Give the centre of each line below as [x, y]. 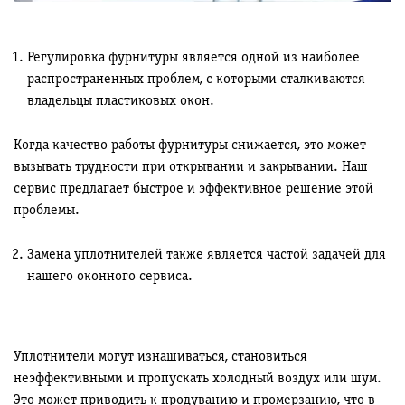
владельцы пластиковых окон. [121, 102]
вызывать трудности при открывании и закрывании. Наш [191, 168]
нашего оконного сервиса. [110, 277]
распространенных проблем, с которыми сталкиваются [196, 80]
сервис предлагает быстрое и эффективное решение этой [193, 189]
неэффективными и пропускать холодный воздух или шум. [198, 379]
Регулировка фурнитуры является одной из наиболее [193, 58]
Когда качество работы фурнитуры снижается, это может [190, 146]
